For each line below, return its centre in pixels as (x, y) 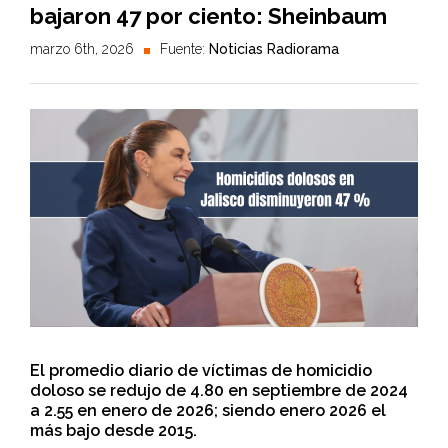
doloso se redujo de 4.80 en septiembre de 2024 (219, 391)
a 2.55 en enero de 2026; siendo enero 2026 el (208, 411)
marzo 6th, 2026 (82, 49)
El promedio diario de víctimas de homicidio (201, 371)
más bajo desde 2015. (113, 431)
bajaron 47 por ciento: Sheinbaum (208, 16)
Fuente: (184, 49)
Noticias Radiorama (274, 49)
